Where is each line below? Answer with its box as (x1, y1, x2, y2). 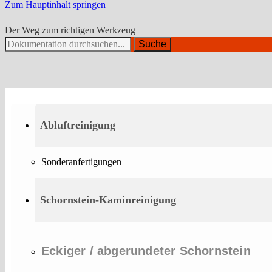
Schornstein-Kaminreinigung (40, 193, 176, 206)
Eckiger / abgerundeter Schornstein (41, 243, 251, 257)
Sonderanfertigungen (41, 156, 121, 167)
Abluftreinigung (40, 118, 115, 131)
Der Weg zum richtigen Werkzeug (5, 25, 135, 35)
